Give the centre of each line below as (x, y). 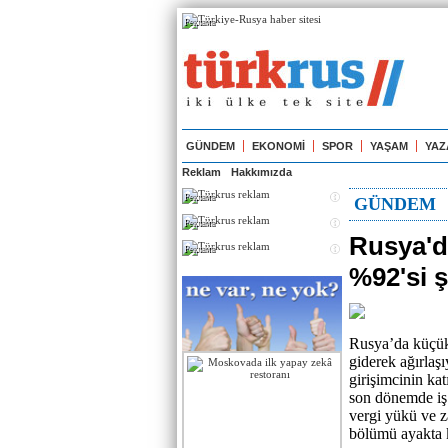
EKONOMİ (278, 146)
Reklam (201, 172)
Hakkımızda (261, 172)
